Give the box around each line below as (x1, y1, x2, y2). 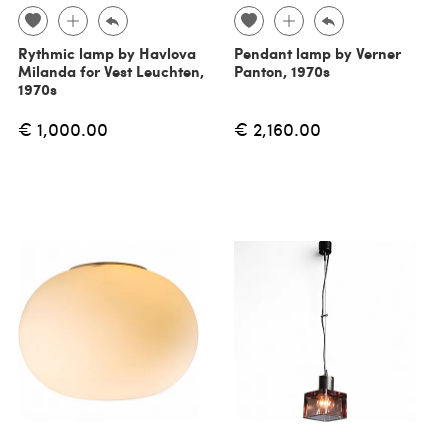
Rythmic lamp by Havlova (17, 41, 196, 64)
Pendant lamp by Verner (234, 41, 401, 64)
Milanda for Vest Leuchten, (17, 59, 204, 82)
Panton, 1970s (234, 59, 330, 82)
